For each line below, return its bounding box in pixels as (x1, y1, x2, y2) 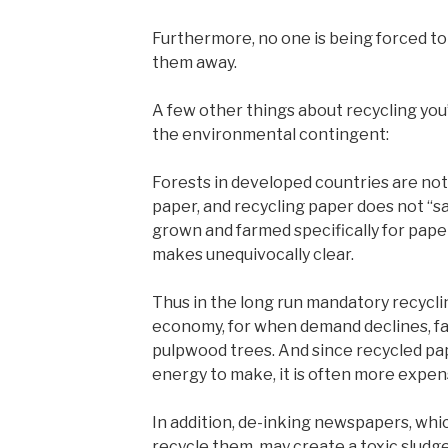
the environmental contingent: (151, 124, 389, 144)
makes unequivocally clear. (151, 244, 354, 264)
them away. (151, 52, 237, 72)
